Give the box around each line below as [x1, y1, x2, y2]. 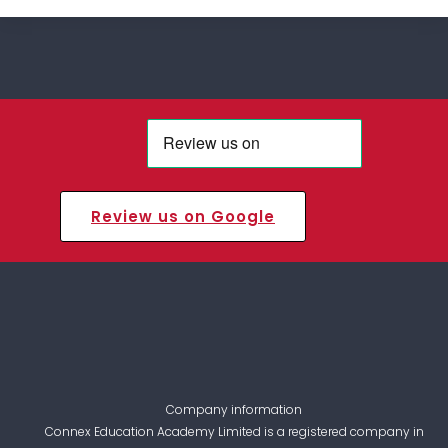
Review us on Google [91, 205, 275, 227]
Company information [166, 401, 302, 419]
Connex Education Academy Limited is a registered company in [44, 423, 424, 441]
